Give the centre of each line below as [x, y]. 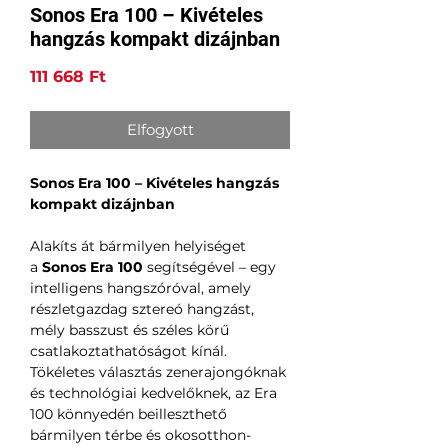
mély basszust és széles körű [129, 330]
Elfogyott [160, 130]
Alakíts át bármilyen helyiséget [138, 246]
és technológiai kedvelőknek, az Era [153, 393]
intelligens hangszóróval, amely [140, 288]
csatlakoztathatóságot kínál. [128, 351]
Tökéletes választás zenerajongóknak [158, 372]
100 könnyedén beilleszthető [128, 414]
